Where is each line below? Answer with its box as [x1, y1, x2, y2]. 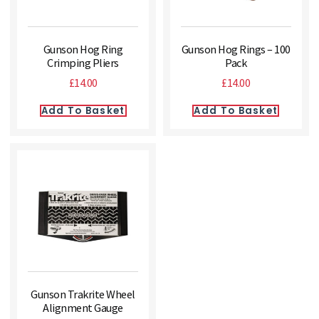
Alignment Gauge [43, 300, 123, 315]
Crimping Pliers [47, 56, 119, 70]
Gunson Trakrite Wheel [31, 286, 135, 301]
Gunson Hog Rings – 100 [181, 42, 291, 57]
